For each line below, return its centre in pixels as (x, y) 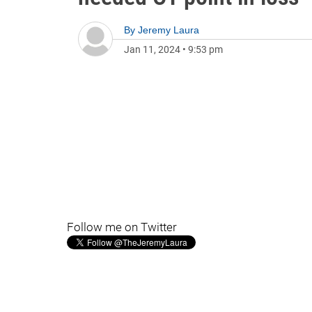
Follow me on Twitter (122, 227)
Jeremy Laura (169, 30)
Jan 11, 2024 (152, 49)
